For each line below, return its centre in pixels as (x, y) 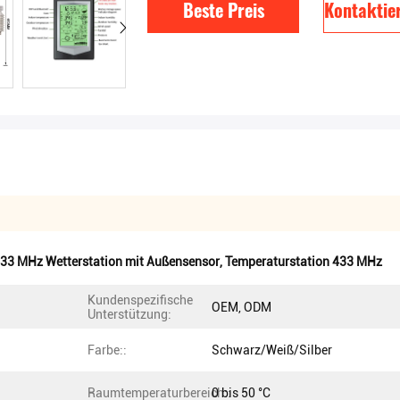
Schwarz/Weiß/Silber (272, 350)
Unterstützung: (129, 314)
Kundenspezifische (140, 300)
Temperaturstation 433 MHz (304, 262)
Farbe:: (107, 350)
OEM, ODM (242, 307)
